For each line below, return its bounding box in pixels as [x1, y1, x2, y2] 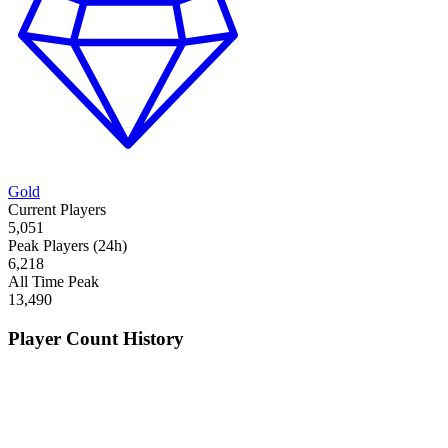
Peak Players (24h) [8, 237, 127, 255]
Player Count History [8, 327, 184, 349]
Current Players [8, 201, 106, 219]
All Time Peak [8, 273, 99, 291]
